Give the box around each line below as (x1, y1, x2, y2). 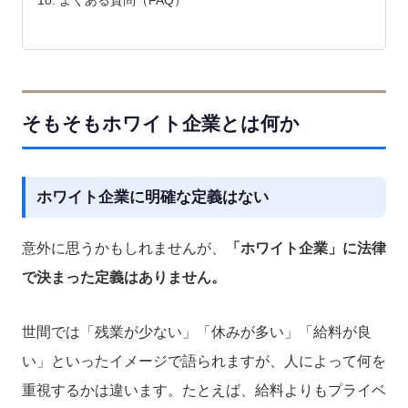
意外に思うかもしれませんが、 (22, 240, 226, 256)
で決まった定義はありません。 (22, 269, 226, 285)
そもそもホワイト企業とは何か (22, 112, 300, 134)
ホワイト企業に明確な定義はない (36, 188, 269, 206)
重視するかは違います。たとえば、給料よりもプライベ (22, 382, 386, 398)
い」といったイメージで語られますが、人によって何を (22, 352, 386, 369)
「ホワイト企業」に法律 (226, 240, 386, 256)
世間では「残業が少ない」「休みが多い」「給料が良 (22, 323, 372, 340)
